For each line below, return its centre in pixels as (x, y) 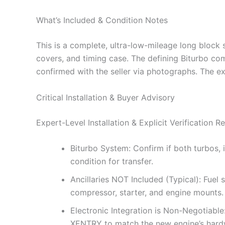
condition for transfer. (112, 161)
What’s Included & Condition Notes (102, 20)
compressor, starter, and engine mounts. (147, 193)
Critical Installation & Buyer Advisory (105, 97)
